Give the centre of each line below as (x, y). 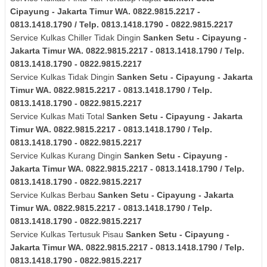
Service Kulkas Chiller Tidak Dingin (77, 37)
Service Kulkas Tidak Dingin (63, 77)
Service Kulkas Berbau (54, 195)
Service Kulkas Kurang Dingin (67, 155)
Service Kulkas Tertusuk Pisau (68, 234)
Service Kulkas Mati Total (58, 116)
